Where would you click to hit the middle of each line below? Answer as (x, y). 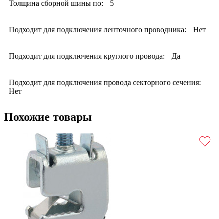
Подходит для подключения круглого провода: (87, 56)
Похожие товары (48, 117)
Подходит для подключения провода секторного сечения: (105, 83)
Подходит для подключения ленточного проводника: (98, 30)
